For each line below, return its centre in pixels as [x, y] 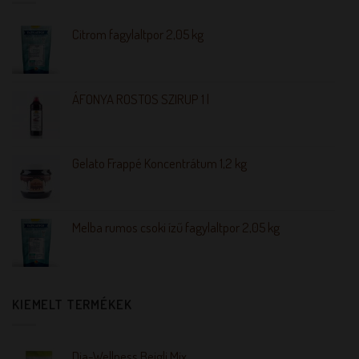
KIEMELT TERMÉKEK [72, 304]
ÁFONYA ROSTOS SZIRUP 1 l [141, 99]
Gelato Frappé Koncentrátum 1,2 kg [159, 163]
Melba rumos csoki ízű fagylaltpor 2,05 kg [176, 227]
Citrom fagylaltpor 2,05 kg [138, 34]
